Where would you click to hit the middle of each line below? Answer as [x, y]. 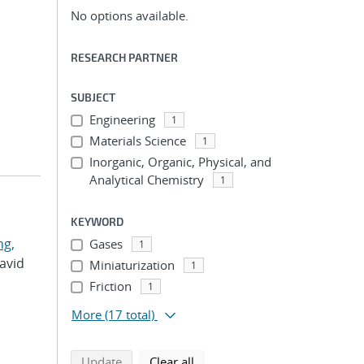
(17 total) [130, 314]
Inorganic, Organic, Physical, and [180, 162]
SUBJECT [93, 97]
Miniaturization [132, 265]
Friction [110, 286]
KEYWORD [97, 221]
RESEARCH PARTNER [124, 57]
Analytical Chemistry [146, 180]
